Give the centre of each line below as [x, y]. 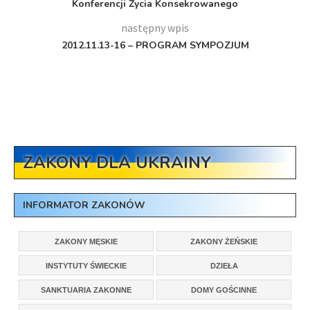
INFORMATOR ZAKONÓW [84, 205]
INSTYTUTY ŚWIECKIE [86, 266]
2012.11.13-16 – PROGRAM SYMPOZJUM [155, 45]
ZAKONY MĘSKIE [86, 241]
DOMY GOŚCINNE [224, 290]
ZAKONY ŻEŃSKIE [224, 241]
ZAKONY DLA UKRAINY [117, 163]
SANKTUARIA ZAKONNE [86, 290]
